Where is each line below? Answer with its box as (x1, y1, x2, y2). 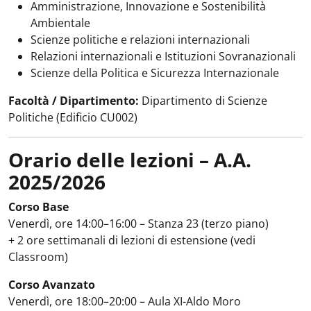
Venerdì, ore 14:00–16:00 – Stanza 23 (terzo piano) (8, 216, 269, 231)
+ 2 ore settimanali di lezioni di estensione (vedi (8, 233, 255, 248)
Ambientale (31, 15, 90, 31)
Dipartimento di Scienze (139, 93, 267, 108)
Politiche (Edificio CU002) (8, 110, 137, 125)
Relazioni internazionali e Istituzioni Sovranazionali (31, 49, 296, 64)
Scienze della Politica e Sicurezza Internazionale (31, 65, 279, 81)
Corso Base (8, 199, 69, 215)
